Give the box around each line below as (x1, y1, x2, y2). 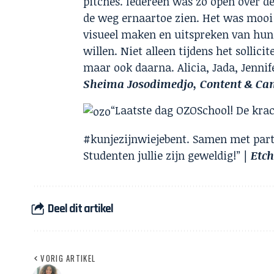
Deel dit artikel (48, 200, 113, 217)
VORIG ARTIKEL (40, 252, 96, 265)
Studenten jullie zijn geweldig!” (83, 148, 244, 163)
